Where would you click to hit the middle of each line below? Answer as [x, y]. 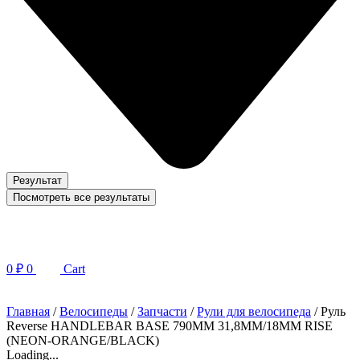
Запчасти [162, 312]
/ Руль [328, 312]
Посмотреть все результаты [81, 198]
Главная [28, 312]
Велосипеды [94, 312]
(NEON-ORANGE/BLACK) [83, 341]
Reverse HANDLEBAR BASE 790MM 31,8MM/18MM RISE [170, 326]
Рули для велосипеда [254, 312]
